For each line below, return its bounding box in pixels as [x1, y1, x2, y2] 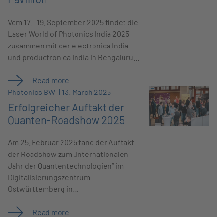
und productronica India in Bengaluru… [8, 52, 140, 62]
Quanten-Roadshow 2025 [8, 113, 125, 126]
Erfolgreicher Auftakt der [8, 100, 124, 113]
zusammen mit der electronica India [8, 40, 129, 50]
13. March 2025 [62, 87, 111, 96]
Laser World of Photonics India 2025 [8, 29, 130, 38]
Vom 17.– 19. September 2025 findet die [8, 17, 139, 27]
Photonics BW [8, 87, 57, 96]
